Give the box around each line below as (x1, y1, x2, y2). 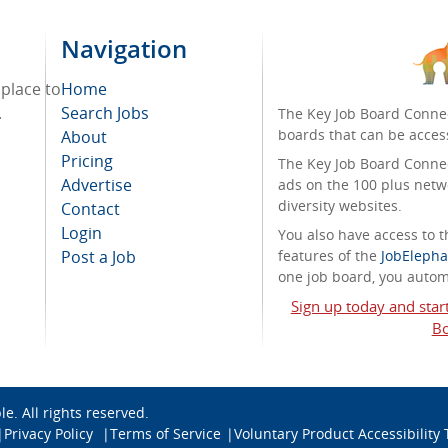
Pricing (61, 150, 113, 172)
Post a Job (61, 246, 136, 268)
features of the (278, 246, 382, 265)
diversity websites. (278, 196, 403, 215)
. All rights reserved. (14, 403, 149, 422)
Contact (61, 198, 120, 220)
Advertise (61, 174, 132, 196)
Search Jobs (61, 102, 149, 124)
